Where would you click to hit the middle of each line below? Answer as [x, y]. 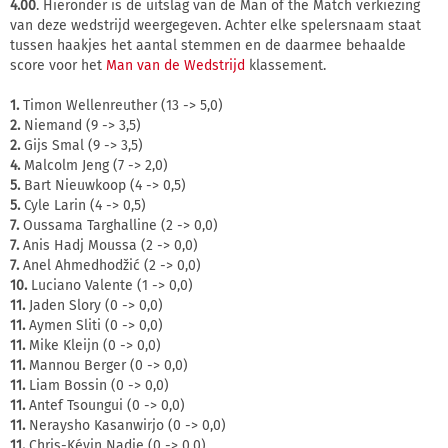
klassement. [285, 65]
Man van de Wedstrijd [175, 65]
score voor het [58, 65]
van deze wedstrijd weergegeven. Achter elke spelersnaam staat [215, 25]
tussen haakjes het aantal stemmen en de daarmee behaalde [208, 45]
